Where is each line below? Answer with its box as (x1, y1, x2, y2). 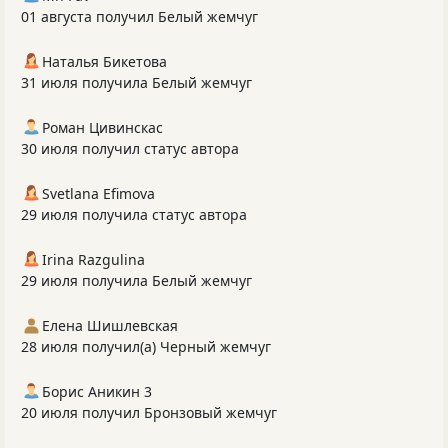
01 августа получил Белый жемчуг (21, 7, 258, 27)
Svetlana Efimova (42, 184, 155, 204)
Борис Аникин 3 (42, 382, 152, 402)
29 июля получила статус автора (21, 205, 247, 225)
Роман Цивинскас (42, 118, 163, 138)
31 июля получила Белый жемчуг (21, 73, 252, 93)
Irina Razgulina (42, 250, 145, 270)
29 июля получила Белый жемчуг (21, 271, 252, 291)
